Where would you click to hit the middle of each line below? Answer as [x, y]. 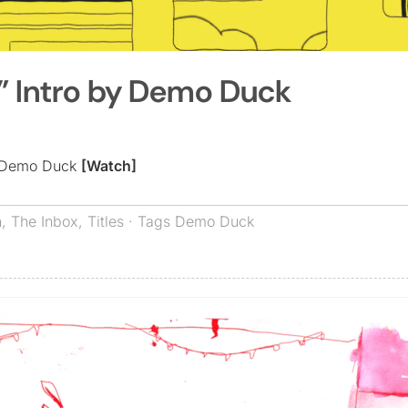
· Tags [149, 221]
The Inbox [45, 221]
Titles [106, 221]
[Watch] [109, 165]
